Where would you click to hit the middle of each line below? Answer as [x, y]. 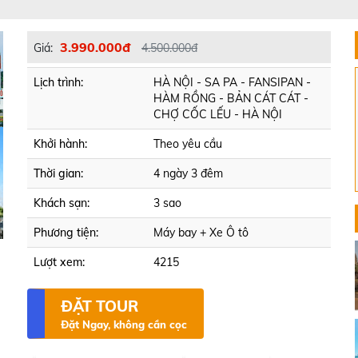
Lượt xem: [59, 262]
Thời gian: [58, 173]
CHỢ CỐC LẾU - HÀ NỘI [218, 114]
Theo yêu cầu [188, 144]
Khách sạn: [62, 203]
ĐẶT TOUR [99, 306]
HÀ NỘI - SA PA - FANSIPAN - [232, 82]
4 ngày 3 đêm [188, 173]
